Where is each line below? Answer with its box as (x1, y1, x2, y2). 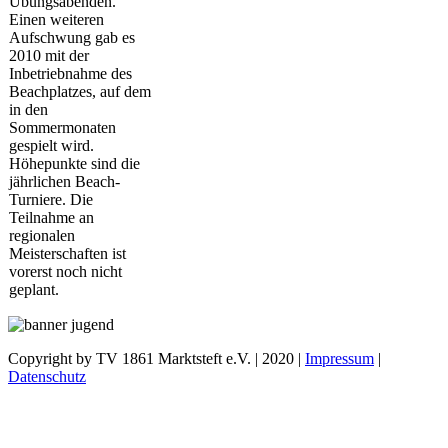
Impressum (305, 349, 374, 367)
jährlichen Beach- (9, 173, 120, 191)
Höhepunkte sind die (9, 155, 140, 173)
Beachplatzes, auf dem (9, 83, 151, 101)
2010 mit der (9, 47, 89, 65)
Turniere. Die (9, 191, 93, 209)
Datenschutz (8, 367, 86, 385)
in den (9, 101, 48, 119)
